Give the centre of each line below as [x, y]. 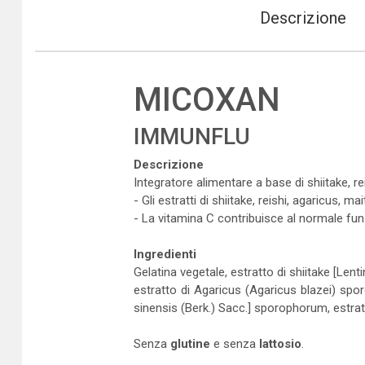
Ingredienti [165, 254]
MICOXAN [207, 100]
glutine [190, 344]
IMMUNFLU [191, 136]
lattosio [280, 344]
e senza [234, 344]
